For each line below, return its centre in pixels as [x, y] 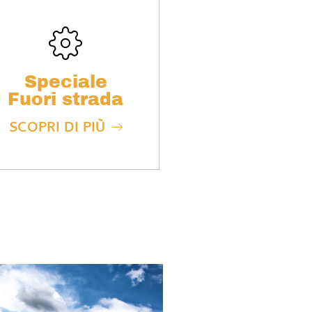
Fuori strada [65, 100]
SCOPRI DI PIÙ [57, 130]
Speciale [65, 82]
